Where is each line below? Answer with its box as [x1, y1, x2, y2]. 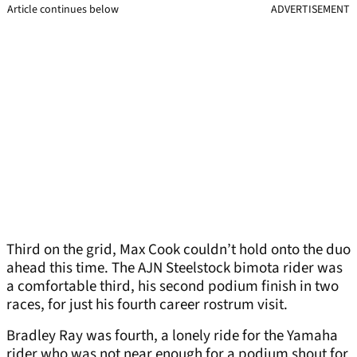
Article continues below [7, 2, 119, 18]
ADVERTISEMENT [271, 2, 350, 18]
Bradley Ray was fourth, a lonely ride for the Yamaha [6, 325, 338, 347]
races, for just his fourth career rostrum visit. [6, 294, 288, 316]
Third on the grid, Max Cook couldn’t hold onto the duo [6, 239, 351, 261]
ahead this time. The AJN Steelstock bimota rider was [6, 257, 343, 280]
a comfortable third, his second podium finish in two [6, 276, 339, 298]
